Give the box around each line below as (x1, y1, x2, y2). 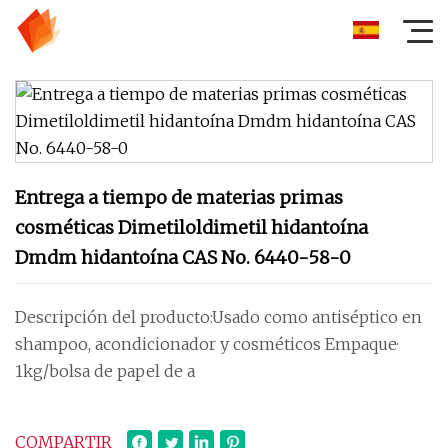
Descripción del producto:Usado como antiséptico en (15, 307, 422, 327)
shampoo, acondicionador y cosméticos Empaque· (15, 334, 398, 354)
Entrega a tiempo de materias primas (15, 186, 343, 209)
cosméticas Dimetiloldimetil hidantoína (15, 216, 368, 239)
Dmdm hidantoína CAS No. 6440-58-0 (15, 246, 351, 269)
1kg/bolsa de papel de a (15, 361, 195, 381)
